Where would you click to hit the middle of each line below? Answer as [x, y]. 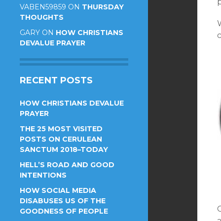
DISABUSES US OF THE [63, 201]
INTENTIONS [43, 175]
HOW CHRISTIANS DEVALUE [72, 103]
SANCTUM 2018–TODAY [64, 149]
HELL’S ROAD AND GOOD [67, 165]
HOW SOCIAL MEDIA [58, 190]
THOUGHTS [42, 17]
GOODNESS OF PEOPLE [64, 211]
